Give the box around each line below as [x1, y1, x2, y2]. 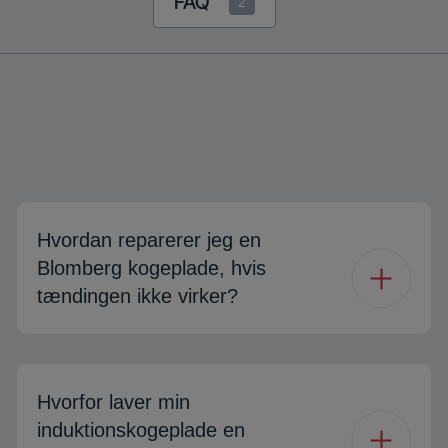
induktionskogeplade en [37, 419, 245, 441]
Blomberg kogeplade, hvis [37, 257, 266, 279]
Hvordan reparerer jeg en [37, 229, 261, 251]
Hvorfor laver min [37, 391, 190, 413]
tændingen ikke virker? [37, 285, 238, 307]
